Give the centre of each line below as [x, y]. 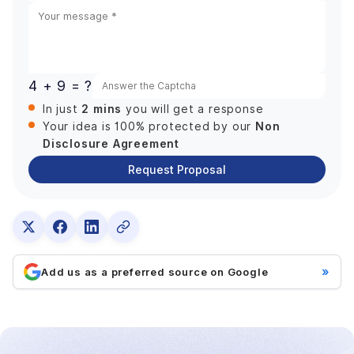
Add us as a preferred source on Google [155, 272]
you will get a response [193, 109]
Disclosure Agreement [111, 144]
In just [62, 109]
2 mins [102, 109]
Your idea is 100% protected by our [149, 127]
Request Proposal [177, 170]
